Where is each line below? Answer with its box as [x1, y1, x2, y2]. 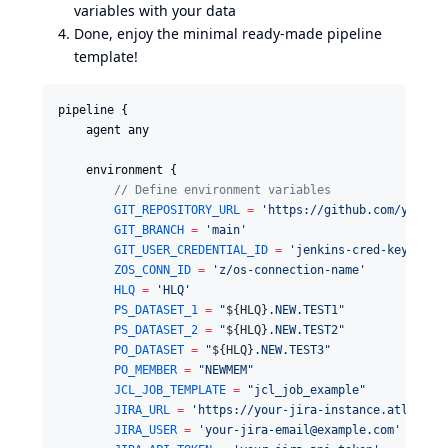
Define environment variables [128, 183, 331, 197]
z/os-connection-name [219, 263, 359, 277]
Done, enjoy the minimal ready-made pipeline [74, 24, 382, 43]
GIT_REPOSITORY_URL [114, 203, 240, 217]
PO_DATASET [114, 343, 184, 357]
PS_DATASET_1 [114, 303, 198, 317]
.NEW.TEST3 [254, 343, 324, 357]
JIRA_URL [114, 403, 170, 417]
